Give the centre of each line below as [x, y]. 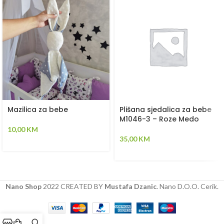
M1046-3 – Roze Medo [159, 119]
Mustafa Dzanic [130, 186]
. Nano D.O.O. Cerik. [187, 186]
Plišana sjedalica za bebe [165, 109]
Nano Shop [23, 186]
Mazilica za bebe [38, 109]
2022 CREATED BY [73, 186]
